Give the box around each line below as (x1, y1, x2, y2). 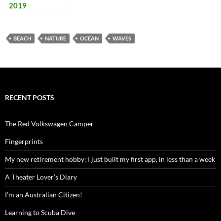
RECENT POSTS (5, 93, 54, 102)
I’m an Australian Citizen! (5, 190, 82, 199)
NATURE (45, 35, 66, 41)
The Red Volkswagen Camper (5, 119, 94, 128)
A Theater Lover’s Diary (5, 172, 77, 181)
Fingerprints (5, 137, 43, 146)
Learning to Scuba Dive (5, 208, 75, 217)
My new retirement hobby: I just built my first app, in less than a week (5, 154, 215, 163)
